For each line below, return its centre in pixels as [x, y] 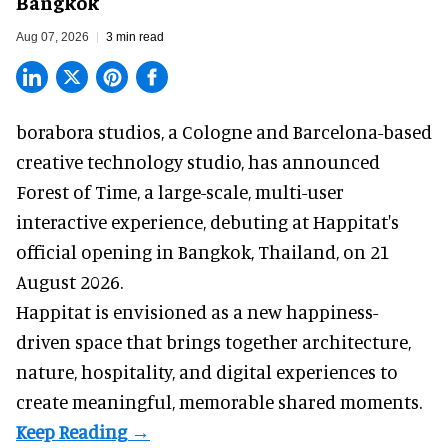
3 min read [135, 37]
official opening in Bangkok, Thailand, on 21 [203, 252]
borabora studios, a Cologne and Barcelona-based [224, 132]
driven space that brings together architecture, [213, 342]
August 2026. [69, 282]
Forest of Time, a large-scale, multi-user [180, 192]
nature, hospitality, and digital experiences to [207, 372]
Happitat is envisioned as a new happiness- [197, 312]
